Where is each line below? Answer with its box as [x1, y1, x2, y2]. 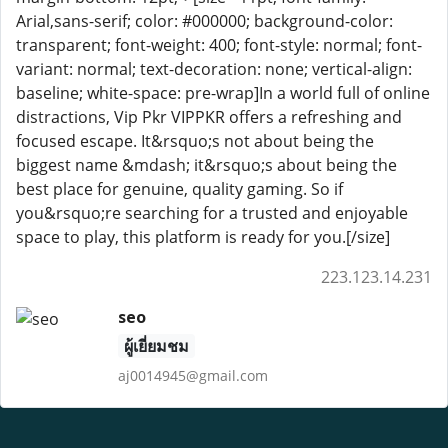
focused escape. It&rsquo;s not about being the [16, 130, 374, 152]
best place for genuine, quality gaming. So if [16, 178, 343, 200]
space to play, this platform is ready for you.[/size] [16, 226, 390, 248]
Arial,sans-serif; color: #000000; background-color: [16, 10, 393, 32]
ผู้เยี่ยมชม [123, 335, 189, 357]
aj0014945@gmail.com [117, 366, 268, 385]
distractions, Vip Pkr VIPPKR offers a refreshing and [16, 106, 402, 128]
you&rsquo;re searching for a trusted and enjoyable [16, 202, 408, 224]
